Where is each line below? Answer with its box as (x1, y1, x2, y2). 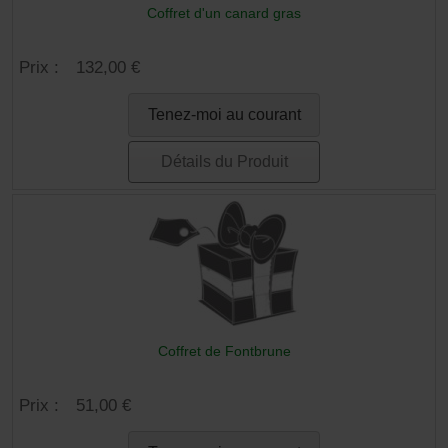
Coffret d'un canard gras (147, 4, 301, 21)
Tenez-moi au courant (147, 105, 301, 123)
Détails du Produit (160, 152, 288, 170)
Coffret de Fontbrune (157, 342, 291, 359)
